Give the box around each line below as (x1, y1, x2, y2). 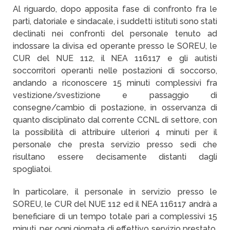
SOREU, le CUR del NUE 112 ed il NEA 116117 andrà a (13, 199, 217, 209)
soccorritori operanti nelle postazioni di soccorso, (13, 66, 217, 75)
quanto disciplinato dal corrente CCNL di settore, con (13, 115, 217, 125)
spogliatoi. (13, 164, 52, 174)
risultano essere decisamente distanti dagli (13, 152, 217, 162)
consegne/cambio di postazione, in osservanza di (13, 103, 217, 112)
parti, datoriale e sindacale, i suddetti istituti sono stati (13, 16, 217, 26)
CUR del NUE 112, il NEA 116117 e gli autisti (13, 53, 217, 63)
